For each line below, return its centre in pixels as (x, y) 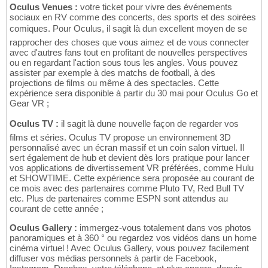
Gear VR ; (29, 103)
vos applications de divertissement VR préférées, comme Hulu (132, 168)
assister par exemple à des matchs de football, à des (112, 73)
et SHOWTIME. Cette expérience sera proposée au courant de (132, 178)
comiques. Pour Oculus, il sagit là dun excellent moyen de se (128, 29)
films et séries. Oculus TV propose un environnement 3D (120, 138)
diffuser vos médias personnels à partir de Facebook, (113, 258)
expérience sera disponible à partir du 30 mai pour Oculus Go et (134, 93)
